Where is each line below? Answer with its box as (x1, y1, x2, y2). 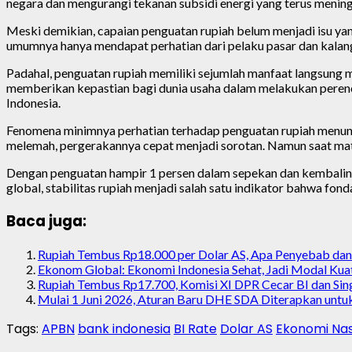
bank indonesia (78, 320, 170, 339)
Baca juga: (6, 210, 86, 232)
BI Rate (174, 320, 217, 339)
